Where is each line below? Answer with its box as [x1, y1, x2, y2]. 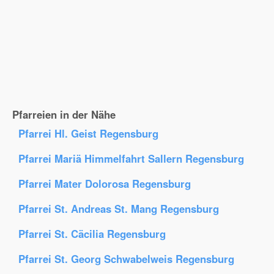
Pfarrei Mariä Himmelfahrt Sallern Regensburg [18, 151, 244, 166]
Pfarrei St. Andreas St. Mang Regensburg [18, 201, 219, 216]
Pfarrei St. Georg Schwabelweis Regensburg [18, 251, 234, 266]
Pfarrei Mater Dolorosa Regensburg [18, 176, 191, 191]
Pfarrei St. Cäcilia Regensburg [18, 226, 166, 241]
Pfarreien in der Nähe [12, 107, 116, 122]
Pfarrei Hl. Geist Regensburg [18, 126, 158, 141]
